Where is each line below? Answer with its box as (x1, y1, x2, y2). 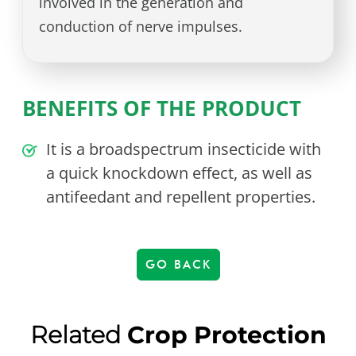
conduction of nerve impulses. (39, 17, 247, 37)
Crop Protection (126, 320, 327, 350)
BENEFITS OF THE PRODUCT (22, 94, 302, 123)
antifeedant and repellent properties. (46, 186, 316, 208)
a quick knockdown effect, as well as (46, 162, 313, 184)
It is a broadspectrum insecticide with (46, 138, 322, 161)
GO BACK (145, 257, 211, 273)
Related (29, 320, 127, 350)
